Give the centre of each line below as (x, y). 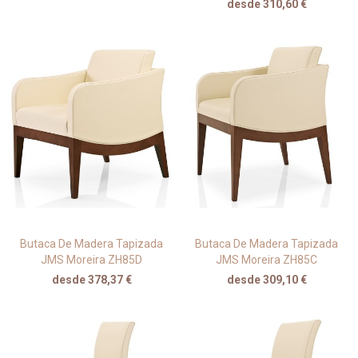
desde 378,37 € (91, 280)
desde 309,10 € (267, 280)
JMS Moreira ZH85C (267, 260)
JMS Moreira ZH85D (91, 260)
